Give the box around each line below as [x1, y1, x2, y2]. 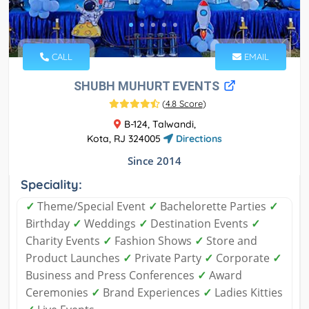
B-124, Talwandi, [121, 117, 196, 130]
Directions [173, 132, 222, 145]
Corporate [213, 250, 272, 266]
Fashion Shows [112, 232, 195, 248]
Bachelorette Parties [157, 198, 269, 214]
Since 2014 [128, 153, 181, 168]
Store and [203, 232, 257, 248]
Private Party [132, 250, 204, 266]
